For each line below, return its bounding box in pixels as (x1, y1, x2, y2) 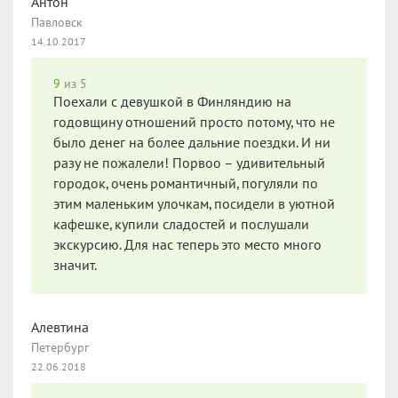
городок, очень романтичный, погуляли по (53, 175, 318, 192)
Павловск (31, 14, 83, 30)
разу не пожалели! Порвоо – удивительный (53, 155, 325, 171)
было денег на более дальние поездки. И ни (53, 134, 330, 151)
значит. (53, 257, 97, 274)
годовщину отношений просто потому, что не (53, 114, 335, 131)
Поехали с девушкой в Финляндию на (53, 93, 291, 110)
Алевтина (31, 319, 89, 336)
